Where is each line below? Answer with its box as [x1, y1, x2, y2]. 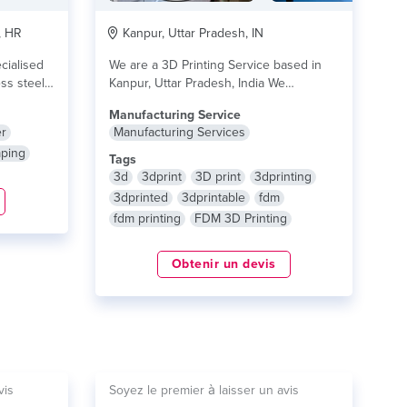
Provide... [108, 94, 164, 109]
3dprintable [181, 190, 245, 205]
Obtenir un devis [171, 256, 276, 272]
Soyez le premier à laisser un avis [108, 382, 299, 398]
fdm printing [113, 211, 181, 226]
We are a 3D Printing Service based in [108, 57, 322, 73]
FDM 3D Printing [194, 211, 287, 226]
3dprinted [113, 190, 168, 205]
